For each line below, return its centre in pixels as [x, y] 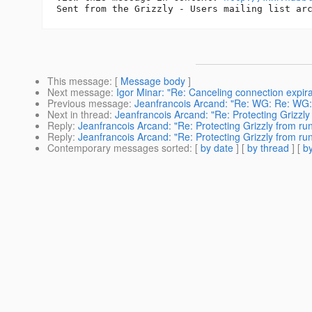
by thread [268, 148]
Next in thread [78, 115]
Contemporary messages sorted [118, 148]
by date [217, 148]
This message [78, 81]
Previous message [88, 103]
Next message [79, 92]
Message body [153, 81]
